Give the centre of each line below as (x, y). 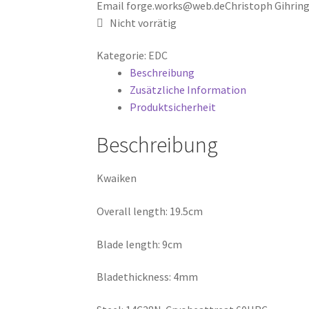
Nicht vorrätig (143, 22)
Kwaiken (117, 178)
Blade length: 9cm (140, 244)
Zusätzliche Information (188, 90)
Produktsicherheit (173, 107)
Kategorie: (123, 56)
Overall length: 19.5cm (150, 211)
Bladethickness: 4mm (148, 277)
